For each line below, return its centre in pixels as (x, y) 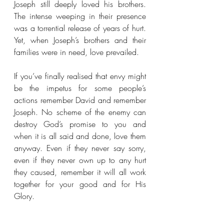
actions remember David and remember (80, 100)
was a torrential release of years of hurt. (80, 28)
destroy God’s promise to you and (80, 124)
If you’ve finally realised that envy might (80, 76)
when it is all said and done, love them (80, 136)
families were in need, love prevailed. (76, 52)
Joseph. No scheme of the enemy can (80, 112)
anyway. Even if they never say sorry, (80, 148)
